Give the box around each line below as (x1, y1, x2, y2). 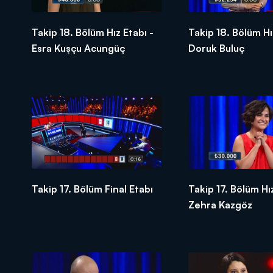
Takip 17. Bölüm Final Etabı (32, 182, 153, 195)
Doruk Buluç (188, 42, 244, 55)
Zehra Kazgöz (188, 198, 252, 211)
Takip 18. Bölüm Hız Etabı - (32, 26, 154, 39)
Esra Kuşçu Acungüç (32, 42, 125, 55)
